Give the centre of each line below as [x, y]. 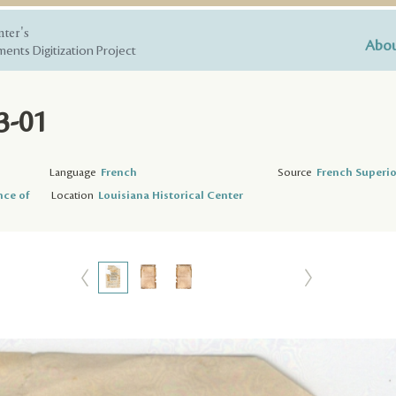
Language [73, 172]
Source [295, 172]
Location [72, 195]
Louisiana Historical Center [171, 195]
